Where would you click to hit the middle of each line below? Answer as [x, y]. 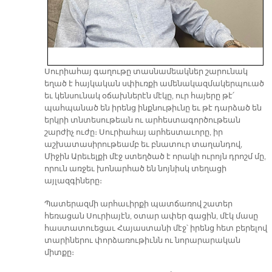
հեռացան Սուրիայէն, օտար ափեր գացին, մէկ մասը [151, 216]
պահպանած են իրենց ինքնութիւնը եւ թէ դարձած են [153, 108]
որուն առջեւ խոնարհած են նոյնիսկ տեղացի [135, 168]
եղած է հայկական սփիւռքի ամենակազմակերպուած [154, 83]
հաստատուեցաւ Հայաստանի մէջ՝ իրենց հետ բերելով [155, 228]
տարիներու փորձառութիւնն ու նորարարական [142, 240]
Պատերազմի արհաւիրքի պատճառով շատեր [138, 204]
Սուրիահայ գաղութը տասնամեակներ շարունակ [146, 71]
